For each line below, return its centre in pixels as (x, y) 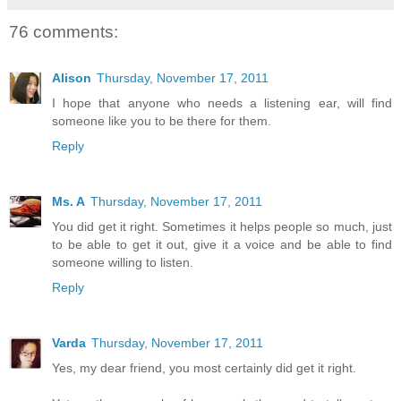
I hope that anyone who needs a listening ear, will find (222, 103)
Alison (72, 78)
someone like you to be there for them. (162, 121)
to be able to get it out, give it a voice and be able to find (222, 245)
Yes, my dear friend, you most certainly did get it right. (204, 368)
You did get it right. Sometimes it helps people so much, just (222, 227)
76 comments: (64, 31)
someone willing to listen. (123, 263)
